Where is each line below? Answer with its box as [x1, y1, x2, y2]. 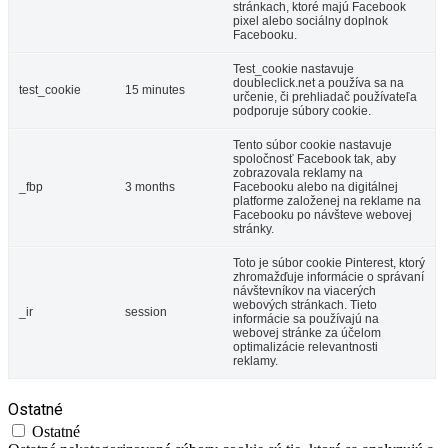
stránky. [233, 222, 274, 237]
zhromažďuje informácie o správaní [233, 270, 424, 285]
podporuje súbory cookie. [233, 104, 371, 119]
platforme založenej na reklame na [233, 194, 421, 209]
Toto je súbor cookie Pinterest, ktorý [233, 256, 425, 271]
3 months [125, 180, 175, 195]
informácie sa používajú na [233, 312, 379, 327]
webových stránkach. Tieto [233, 298, 377, 313]
